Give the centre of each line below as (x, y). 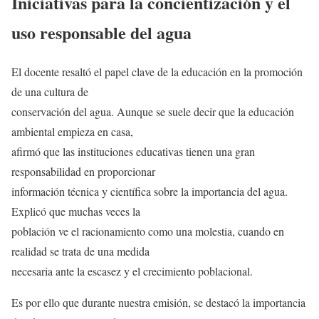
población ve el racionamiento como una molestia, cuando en (148, 231)
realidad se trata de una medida (80, 251)
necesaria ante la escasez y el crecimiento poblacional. (132, 271)
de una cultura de (50, 92)
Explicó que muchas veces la (76, 211)
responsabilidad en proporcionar (83, 172)
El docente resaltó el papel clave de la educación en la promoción (157, 72)
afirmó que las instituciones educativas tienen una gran (133, 152)
